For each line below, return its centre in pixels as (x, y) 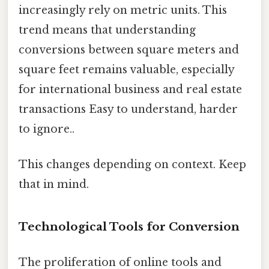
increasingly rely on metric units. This (123, 10)
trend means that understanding (107, 30)
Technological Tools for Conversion (129, 226)
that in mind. (54, 185)
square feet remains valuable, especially (126, 69)
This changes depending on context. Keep (132, 165)
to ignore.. (47, 129)
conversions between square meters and (129, 50)
